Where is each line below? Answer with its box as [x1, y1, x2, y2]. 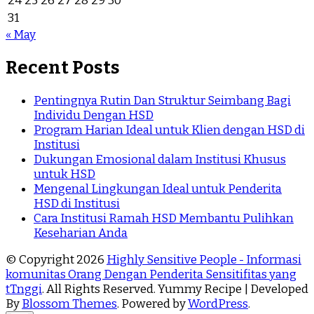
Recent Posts [6, 56, 120, 78]
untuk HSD [34, 167, 95, 182]
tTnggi [6, 282, 42, 297]
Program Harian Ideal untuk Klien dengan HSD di [34, 123, 305, 138]
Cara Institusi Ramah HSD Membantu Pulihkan [34, 211, 294, 226]
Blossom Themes [22, 296, 117, 312]
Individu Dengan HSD [34, 108, 153, 123]
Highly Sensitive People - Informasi [107, 252, 301, 268]
